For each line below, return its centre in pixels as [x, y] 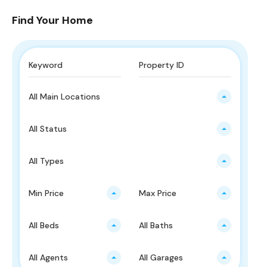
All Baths [156, 226]
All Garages [161, 258]
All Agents [49, 258]
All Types [46, 161]
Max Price [158, 193]
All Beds [44, 226]
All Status [48, 129]
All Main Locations [65, 97]
